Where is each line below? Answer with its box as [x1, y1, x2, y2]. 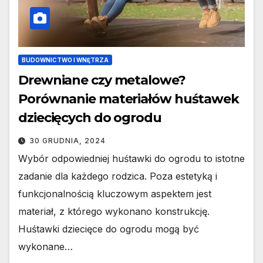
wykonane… [18, 240, 73, 252]
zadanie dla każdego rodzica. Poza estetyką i [18, 170, 217, 182]
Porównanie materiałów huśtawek [18, 90, 239, 107]
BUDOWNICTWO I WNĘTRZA [22, 56, 109, 63]
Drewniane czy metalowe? [18, 72, 186, 88]
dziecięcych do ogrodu [18, 109, 161, 126]
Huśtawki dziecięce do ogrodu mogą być [18, 222, 199, 235]
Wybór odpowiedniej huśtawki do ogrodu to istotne [18, 152, 245, 164]
